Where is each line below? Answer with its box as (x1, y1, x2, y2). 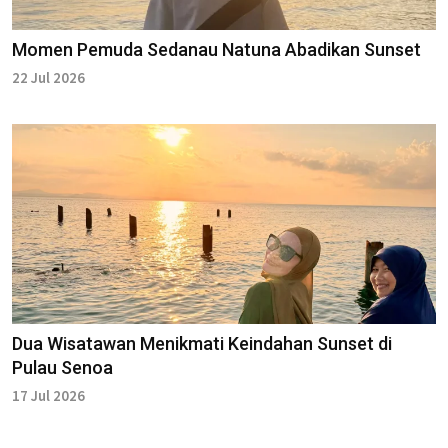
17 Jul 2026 (12, 385, 85, 405)
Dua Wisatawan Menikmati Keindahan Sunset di (12, 332, 392, 354)
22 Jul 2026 (12, 67, 85, 87)
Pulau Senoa (12, 356, 113, 378)
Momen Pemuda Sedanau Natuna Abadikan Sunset (12, 38, 421, 60)
